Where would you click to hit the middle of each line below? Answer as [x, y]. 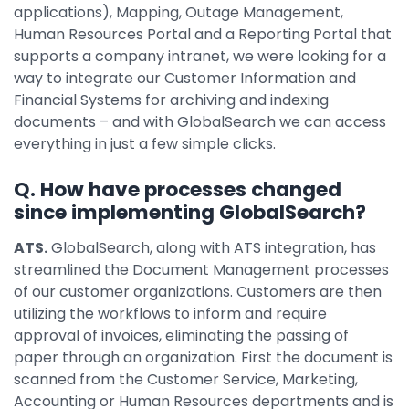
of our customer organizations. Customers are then [198, 291]
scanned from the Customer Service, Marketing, [186, 379]
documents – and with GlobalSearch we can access [200, 121]
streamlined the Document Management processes [201, 269]
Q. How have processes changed [178, 189]
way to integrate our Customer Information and [185, 78]
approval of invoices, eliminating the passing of [181, 335]
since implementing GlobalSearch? [190, 212]
